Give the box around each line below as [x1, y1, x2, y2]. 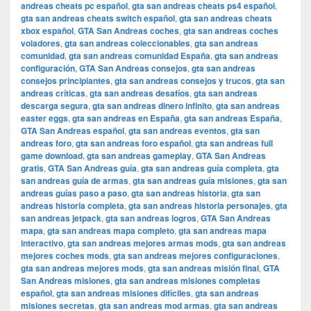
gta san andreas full [195, 137, 273, 150]
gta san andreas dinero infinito [92, 99, 212, 112]
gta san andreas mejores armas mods [67, 237, 218, 250]
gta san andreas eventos [128, 124, 226, 137]
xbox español [21, 24, 74, 37]
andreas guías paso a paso [21, 187, 127, 200]
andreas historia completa [21, 199, 124, 212]
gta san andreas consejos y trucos [115, 74, 251, 87]
